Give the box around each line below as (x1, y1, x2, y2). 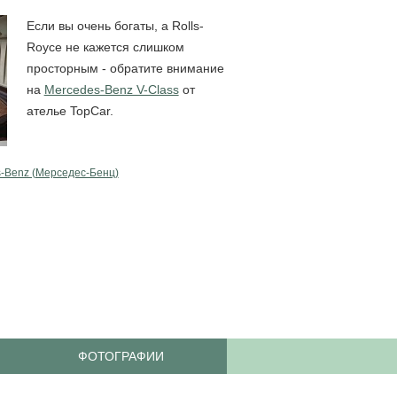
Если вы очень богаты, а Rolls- (26, 18, 204, 33)
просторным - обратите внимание (26, 60, 224, 75)
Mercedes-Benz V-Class (43, 82, 179, 97)
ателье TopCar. (26, 103, 113, 118)
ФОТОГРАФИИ (77, 348, 164, 363)
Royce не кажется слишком (26, 39, 184, 54)
